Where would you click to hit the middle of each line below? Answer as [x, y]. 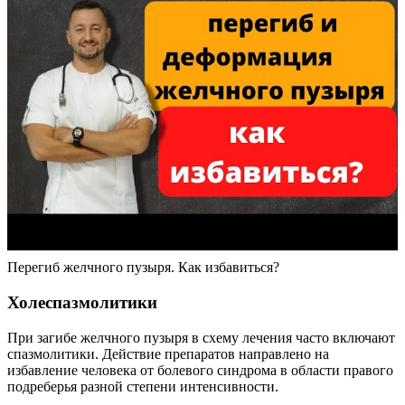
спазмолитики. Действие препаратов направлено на [168, 353]
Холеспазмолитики [82, 302]
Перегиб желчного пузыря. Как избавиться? [143, 268]
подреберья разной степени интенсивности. [143, 386]
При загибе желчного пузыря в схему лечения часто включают [201, 337]
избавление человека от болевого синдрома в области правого [200, 370]
